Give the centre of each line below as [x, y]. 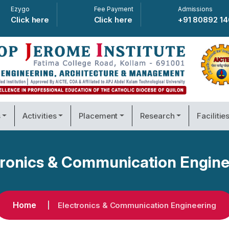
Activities [40, 116]
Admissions [195, 9]
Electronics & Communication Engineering [137, 205]
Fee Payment [113, 9]
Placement [98, 116]
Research [157, 116]
